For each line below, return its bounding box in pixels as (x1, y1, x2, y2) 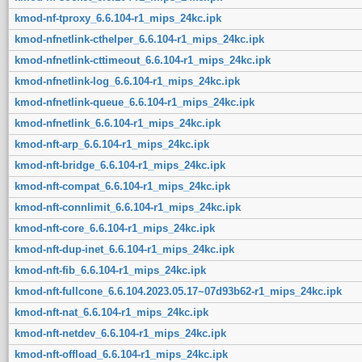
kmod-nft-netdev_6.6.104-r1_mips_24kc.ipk (14, 326, 226, 339)
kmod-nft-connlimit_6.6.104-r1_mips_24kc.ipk (14, 200, 241, 213)
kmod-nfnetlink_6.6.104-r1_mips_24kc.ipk (14, 116, 221, 129)
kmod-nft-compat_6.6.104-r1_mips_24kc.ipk (14, 179, 230, 192)
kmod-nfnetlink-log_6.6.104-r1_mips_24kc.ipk (14, 74, 240, 87)
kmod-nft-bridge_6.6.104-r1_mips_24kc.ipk (14, 158, 225, 171)
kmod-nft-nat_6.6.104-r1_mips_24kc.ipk (14, 305, 208, 318)
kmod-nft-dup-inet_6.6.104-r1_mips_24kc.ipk (14, 242, 234, 255)
